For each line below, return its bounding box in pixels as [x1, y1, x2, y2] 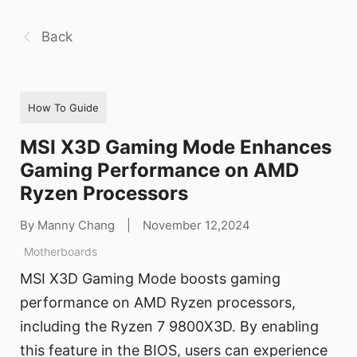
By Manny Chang [20, 217, 115, 233]
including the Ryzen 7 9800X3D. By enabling [20, 318, 319, 335]
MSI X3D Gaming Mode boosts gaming [20, 270, 280, 288]
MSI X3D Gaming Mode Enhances [20, 135, 331, 159]
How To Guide [28, 100, 99, 114]
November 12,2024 [143, 217, 250, 233]
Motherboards [24, 244, 97, 258]
